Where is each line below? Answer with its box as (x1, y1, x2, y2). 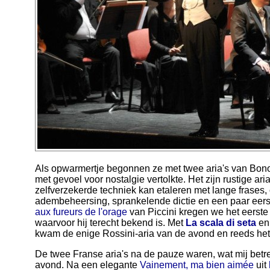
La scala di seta (186, 218, 256, 228)
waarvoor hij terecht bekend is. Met (35, 218, 186, 228)
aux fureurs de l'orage (35, 207, 127, 217)
